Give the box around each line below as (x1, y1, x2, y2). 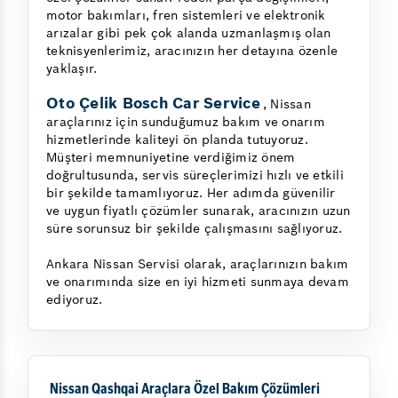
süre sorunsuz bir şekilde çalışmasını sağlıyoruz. (46, 219, 343, 236)
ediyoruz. (46, 291, 103, 307)
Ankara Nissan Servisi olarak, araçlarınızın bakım (46, 255, 349, 272)
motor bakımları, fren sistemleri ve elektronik (46, 6, 326, 23)
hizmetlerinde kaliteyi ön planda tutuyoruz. (46, 131, 308, 147)
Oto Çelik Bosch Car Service (46, 92, 260, 113)
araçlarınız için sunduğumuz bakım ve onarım (46, 113, 325, 130)
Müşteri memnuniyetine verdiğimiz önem (46, 148, 296, 165)
